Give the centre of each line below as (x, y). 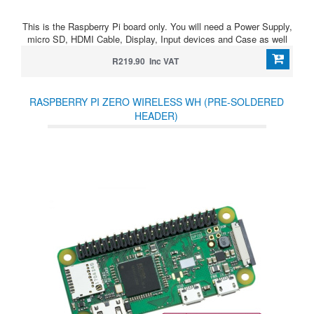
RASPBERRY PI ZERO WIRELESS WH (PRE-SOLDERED (156, 102)
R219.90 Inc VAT (145, 61)
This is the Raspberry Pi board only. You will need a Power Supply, (157, 26)
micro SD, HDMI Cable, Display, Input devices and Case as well (157, 39)
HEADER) (156, 116)
